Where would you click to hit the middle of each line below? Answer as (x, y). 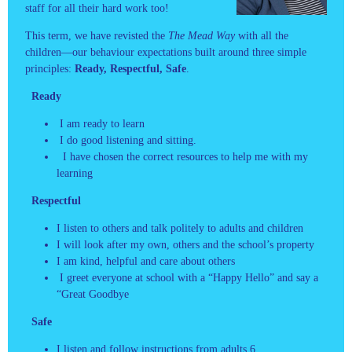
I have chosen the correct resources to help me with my (182, 156)
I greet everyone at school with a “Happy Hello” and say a (187, 277)
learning (75, 173)
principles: (50, 68)
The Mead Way (203, 35)
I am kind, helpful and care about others (146, 261)
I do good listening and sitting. (126, 140)
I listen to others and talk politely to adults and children (180, 228)
